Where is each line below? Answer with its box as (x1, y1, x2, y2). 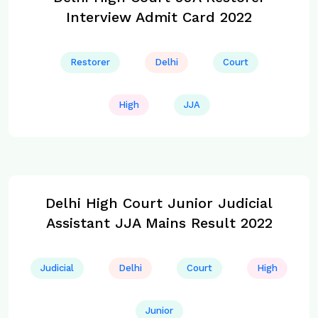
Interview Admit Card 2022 (66, 9, 252, 26)
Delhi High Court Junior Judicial (45, 194, 273, 212)
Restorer (70, 57, 110, 68)
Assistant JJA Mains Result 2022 (45, 214, 273, 232)
